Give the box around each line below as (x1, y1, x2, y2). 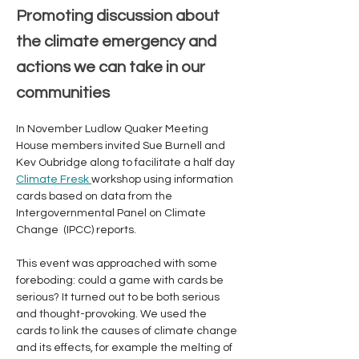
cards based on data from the (16, 191, 175, 202)
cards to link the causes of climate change (16, 325, 240, 337)
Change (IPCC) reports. (16, 224, 139, 236)
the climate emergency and (16, 34, 216, 50)
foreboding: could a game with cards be (16, 275, 226, 286)
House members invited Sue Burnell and (16, 140, 228, 151)
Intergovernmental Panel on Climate (16, 208, 208, 219)
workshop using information (91, 174, 236, 185)
